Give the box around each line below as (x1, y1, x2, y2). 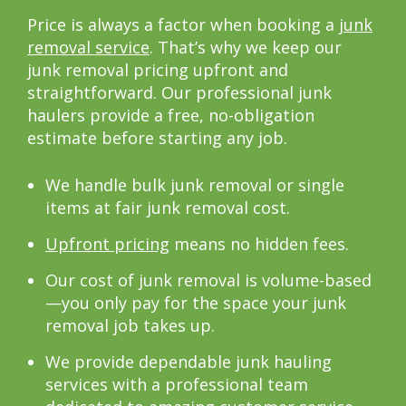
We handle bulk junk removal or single (45, 174, 344, 197)
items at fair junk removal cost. (45, 197, 290, 219)
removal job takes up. (45, 314, 215, 337)
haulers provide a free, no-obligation (27, 104, 314, 127)
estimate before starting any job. (27, 127, 287, 150)
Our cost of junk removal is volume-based (45, 269, 372, 292)
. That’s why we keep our (150, 36, 342, 59)
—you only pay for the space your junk (45, 292, 346, 314)
